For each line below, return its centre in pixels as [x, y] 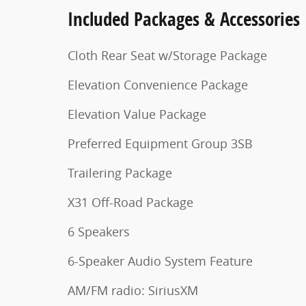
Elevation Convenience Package [158, 84]
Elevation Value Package [137, 114]
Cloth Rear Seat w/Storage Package [167, 55]
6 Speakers [99, 231]
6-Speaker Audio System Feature [160, 261]
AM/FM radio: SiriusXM [133, 290]
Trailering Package [120, 172]
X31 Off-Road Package [130, 202]
